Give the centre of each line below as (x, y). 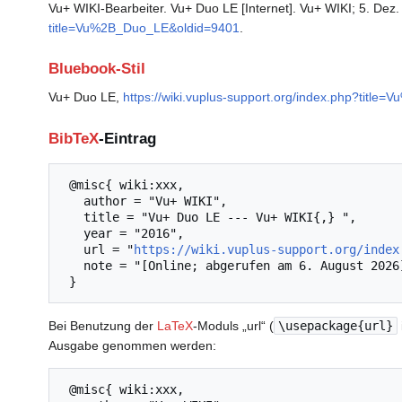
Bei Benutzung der (103, 325)
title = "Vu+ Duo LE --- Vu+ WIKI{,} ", (73, 217)
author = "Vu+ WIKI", (73, 201)
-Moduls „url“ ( (233, 325)
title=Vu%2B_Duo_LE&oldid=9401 (144, 27)
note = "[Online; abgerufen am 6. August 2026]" (73, 265)
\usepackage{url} (336, 325)
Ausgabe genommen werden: (132, 345)
